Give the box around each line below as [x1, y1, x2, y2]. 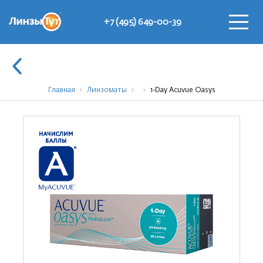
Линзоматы [86, 87, 127, 94]
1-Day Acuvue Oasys [150, 87, 215, 94]
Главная [48, 87, 75, 94]
